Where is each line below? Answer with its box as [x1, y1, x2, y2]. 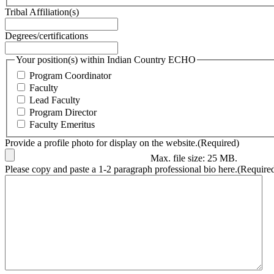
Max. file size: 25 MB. [150, 152, 237, 163]
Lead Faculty [29, 94, 80, 105]
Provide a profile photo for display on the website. [5, 137, 198, 148]
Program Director [29, 106, 97, 117]
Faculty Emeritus [29, 119, 95, 130]
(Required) [198, 137, 239, 148]
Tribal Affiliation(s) [5, 7, 79, 18]
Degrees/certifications [5, 31, 88, 42]
